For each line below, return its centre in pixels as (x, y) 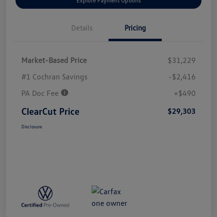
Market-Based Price (54, 60)
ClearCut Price (50, 111)
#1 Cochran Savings (54, 76)
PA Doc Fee (41, 93)
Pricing (135, 27)
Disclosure (32, 126)
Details (82, 27)
